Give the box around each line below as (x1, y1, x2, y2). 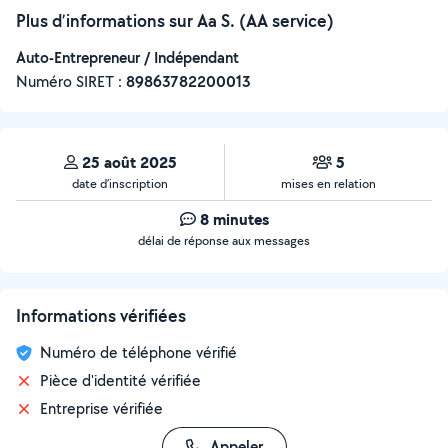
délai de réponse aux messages (138, 232, 310, 249)
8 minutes (199, 208, 269, 230)
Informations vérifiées (16, 304, 186, 327)
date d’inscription (72, 175, 168, 192)
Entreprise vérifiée (40, 398, 163, 419)
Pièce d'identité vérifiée (40, 370, 201, 391)
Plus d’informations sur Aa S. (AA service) (16, 9, 334, 32)
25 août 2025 (81, 151, 177, 173)
